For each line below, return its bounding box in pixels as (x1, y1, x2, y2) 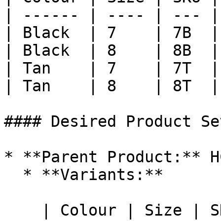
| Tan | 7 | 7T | (4, 59, 220, 77)
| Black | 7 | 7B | (4, 24, 220, 41)
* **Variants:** (4, 166, 23, 184)
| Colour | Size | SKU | (4, 201, 41, 219)
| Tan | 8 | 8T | (4, 77, 220, 95)
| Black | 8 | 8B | (4, 41, 220, 59)
